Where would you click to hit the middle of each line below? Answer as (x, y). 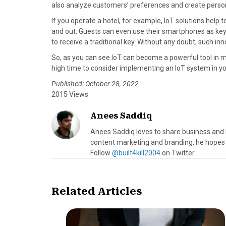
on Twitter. (178, 153)
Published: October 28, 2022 (95, 84)
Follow (101, 153)
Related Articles (97, 191)
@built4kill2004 (136, 153)
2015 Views (70, 94)
